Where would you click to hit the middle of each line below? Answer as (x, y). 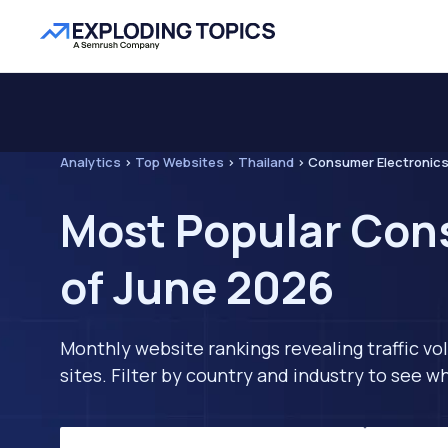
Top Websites (179, 162)
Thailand (266, 162)
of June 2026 (197, 287)
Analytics (90, 162)
